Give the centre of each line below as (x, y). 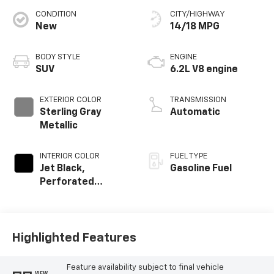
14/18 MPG (195, 27)
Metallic (58, 126)
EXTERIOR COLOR (70, 100)
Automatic (195, 112)
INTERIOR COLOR (69, 156)
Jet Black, (62, 168)
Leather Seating (78, 195)
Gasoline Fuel (201, 168)
